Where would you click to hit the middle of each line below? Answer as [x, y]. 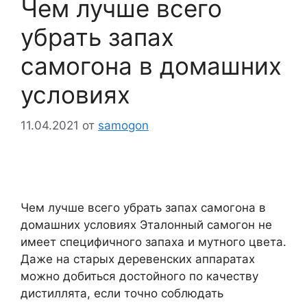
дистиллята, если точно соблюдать [122, 293]
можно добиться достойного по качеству [139, 276]
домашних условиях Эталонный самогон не [146, 224]
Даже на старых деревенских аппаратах [138, 259]
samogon [123, 125]
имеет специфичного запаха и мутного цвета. [153, 242]
